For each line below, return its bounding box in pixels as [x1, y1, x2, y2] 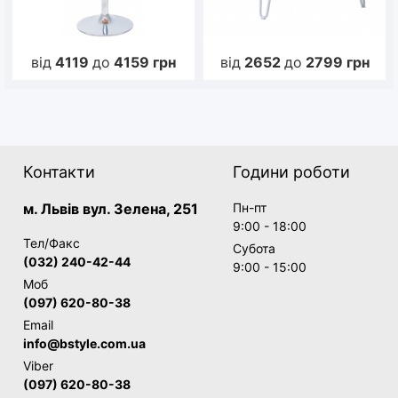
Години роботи [233, 162, 350, 181]
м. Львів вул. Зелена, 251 [23, 199, 198, 218]
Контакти [23, 162, 95, 181]
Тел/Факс [23, 235, 80, 251]
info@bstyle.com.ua [23, 335, 146, 351]
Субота [233, 240, 275, 256]
